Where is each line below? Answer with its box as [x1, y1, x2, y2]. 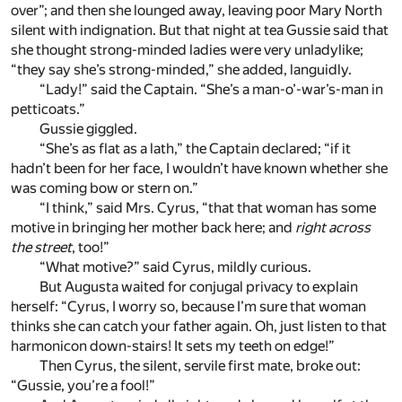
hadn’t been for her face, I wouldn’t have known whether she [11, 160, 388, 178]
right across [295, 219, 371, 237]
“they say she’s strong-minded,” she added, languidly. [11, 61, 352, 79]
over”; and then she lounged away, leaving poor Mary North [11, 2, 382, 20]
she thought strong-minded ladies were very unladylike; [11, 41, 363, 59]
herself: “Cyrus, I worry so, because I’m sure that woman [11, 298, 366, 316]
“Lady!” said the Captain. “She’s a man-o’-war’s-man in [39, 81, 383, 99]
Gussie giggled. [39, 120, 137, 138]
